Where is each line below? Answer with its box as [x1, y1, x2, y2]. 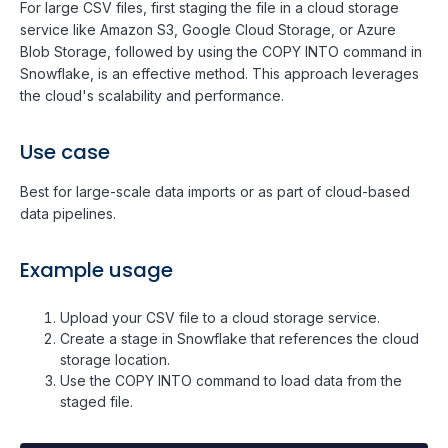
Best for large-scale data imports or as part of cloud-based [20, 182, 410, 200]
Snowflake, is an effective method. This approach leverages [20, 64, 419, 82]
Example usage [20, 255, 173, 284]
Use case [20, 137, 110, 166]
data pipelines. [20, 204, 116, 222]
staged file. [60, 392, 133, 410]
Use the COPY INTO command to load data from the [60, 371, 402, 389]
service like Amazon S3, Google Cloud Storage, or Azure [20, 20, 396, 38]
